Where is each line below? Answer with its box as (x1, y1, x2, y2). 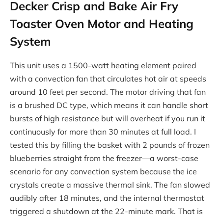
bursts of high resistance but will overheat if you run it (10, 113, 205, 123)
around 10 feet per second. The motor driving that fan (10, 86, 206, 97)
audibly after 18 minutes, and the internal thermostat (10, 192, 204, 203)
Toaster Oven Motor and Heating (10, 16, 193, 31)
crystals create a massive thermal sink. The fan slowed (10, 179, 210, 190)
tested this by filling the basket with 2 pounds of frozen (10, 139, 210, 150)
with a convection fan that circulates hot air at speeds (10, 73, 206, 83)
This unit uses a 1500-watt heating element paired (10, 60, 196, 70)
